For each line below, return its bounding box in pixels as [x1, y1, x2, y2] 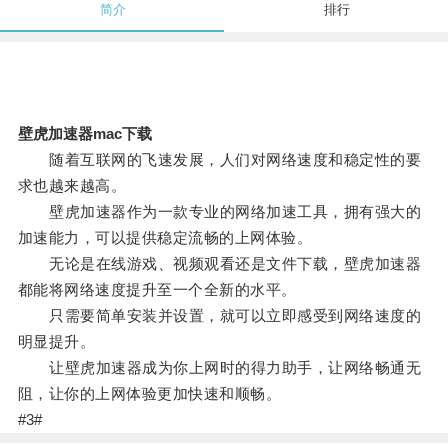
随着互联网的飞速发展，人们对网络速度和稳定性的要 [17, 151, 422, 169]
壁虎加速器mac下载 [17, 125, 152, 143]
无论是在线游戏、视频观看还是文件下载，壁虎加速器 [17, 255, 422, 273]
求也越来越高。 [17, 177, 127, 195]
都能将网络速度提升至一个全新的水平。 [17, 281, 297, 299]
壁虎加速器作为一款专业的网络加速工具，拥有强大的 [17, 203, 422, 221]
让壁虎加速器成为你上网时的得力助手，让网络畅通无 [17, 359, 422, 377]
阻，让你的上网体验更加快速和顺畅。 [17, 385, 282, 403]
